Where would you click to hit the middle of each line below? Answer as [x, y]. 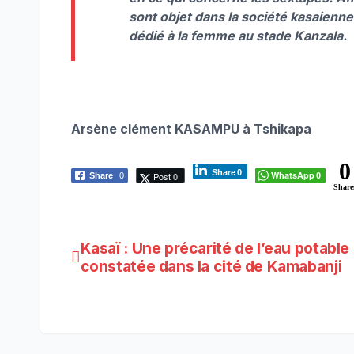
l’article [115, 319]
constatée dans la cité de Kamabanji [211, 266]
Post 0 [166, 176]
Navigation [134, 254]
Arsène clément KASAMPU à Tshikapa [191, 128]
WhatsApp [293, 175]
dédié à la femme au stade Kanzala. [238, 35]
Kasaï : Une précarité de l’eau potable [215, 248]
